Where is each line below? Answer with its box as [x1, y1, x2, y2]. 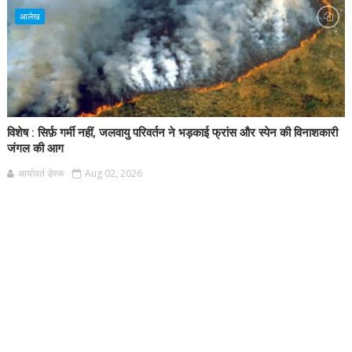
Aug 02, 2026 [84, 167, 142, 180]
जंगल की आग [6, 141, 64, 156]
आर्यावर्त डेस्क [17, 167, 64, 180]
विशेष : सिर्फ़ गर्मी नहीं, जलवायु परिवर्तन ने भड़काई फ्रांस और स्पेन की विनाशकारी [6, 126, 338, 140]
